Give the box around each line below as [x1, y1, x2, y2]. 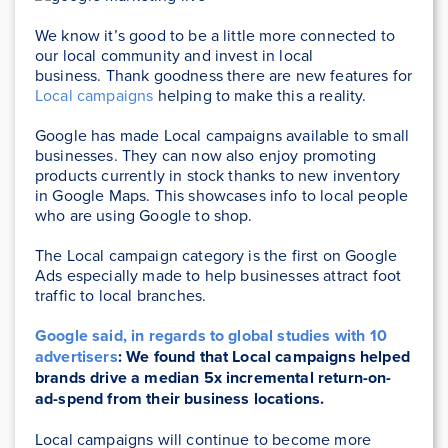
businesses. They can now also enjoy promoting [35, 143, 377, 166]
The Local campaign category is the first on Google [35, 243, 398, 266]
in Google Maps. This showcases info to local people [35, 183, 409, 206]
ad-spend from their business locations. [35, 386, 325, 410]
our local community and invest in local [35, 43, 314, 66]
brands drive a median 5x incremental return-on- [35, 365, 392, 389]
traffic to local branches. [35, 283, 207, 306]
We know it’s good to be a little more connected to [35, 23, 396, 46]
